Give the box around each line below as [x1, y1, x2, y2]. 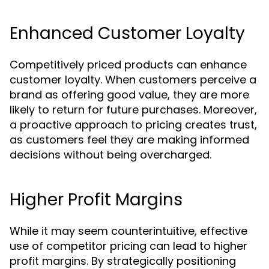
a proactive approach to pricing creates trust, [10, 117, 257, 132]
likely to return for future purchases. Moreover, [10, 102, 257, 117]
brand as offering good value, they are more [10, 87, 249, 102]
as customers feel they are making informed [10, 132, 249, 147]
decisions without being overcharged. [10, 147, 211, 162]
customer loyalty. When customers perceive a [10, 72, 256, 87]
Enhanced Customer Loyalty [10, 22, 245, 45]
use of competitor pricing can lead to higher [10, 238, 247, 253]
